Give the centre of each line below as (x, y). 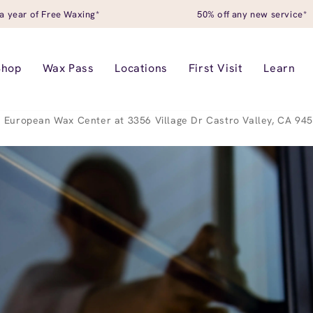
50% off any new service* (252, 14)
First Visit (216, 68)
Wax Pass (68, 68)
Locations (141, 68)
